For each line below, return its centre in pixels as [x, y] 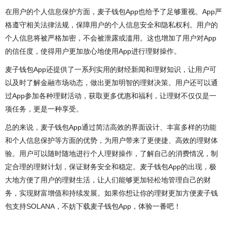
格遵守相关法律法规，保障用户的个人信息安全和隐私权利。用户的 [111, 25]
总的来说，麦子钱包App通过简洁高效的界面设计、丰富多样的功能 [111, 127]
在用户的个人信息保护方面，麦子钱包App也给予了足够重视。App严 [113, 11]
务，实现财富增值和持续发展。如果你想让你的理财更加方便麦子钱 [111, 193]
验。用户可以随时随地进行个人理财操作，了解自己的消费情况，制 [111, 153]
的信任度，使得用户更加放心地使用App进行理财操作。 [93, 51]
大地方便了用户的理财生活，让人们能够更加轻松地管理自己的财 [108, 180]
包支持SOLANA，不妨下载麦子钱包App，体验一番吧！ [93, 206]
